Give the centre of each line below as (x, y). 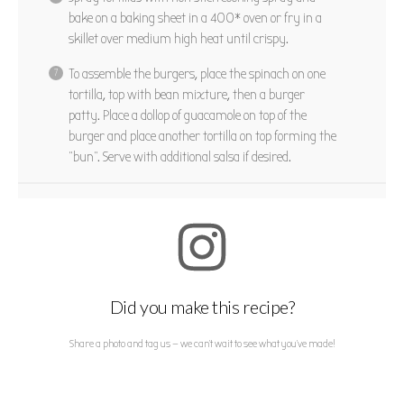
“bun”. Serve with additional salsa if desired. (180, 156)
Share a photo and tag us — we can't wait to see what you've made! (202, 343)
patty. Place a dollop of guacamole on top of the (188, 115)
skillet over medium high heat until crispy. (179, 38)
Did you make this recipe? (202, 306)
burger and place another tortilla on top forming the (202, 136)
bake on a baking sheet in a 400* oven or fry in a (195, 18)
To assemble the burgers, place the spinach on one (197, 73)
